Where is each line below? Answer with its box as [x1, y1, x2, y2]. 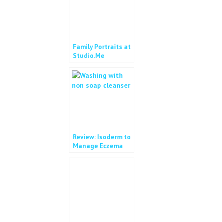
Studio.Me [73, 51, 105, 60]
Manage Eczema [73, 141, 123, 151]
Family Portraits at [73, 42, 131, 52]
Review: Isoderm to [73, 132, 131, 142]
